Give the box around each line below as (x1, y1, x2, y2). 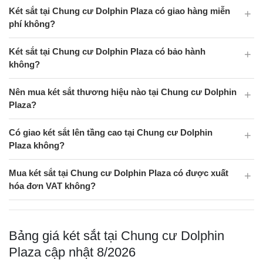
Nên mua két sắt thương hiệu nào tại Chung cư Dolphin (9, 87, 237, 97)
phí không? (9, 19, 55, 29)
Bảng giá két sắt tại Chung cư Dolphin (9, 228, 224, 243)
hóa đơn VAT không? (9, 181, 96, 191)
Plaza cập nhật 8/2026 (9, 245, 136, 259)
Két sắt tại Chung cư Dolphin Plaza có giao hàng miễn (9, 6, 230, 16)
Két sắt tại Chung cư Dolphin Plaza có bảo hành (9, 46, 205, 56)
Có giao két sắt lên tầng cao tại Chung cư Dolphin (9, 127, 213, 137)
